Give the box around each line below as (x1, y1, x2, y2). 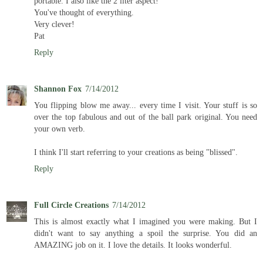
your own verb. (34, 123, 85, 133)
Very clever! (34, 19, 75, 29)
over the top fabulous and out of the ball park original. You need (34, 112, 257, 122)
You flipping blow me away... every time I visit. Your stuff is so (34, 100, 257, 110)
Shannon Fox (34, 83, 82, 93)
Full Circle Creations (34, 200, 109, 210)
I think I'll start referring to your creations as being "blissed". (34, 147, 238, 157)
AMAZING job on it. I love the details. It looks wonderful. (34, 240, 232, 249)
